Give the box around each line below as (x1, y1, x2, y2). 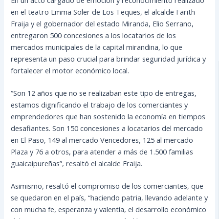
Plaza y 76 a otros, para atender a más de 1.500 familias (11, 146, 194, 156)
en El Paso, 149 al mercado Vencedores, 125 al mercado (11, 134, 194, 145)
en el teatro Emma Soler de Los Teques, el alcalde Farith (11, 6, 196, 17)
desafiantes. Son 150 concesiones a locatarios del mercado (11, 123, 203, 133)
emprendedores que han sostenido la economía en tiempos (11, 111, 206, 121)
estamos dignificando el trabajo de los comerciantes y (11, 99, 188, 109)
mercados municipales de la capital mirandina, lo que (11, 42, 183, 52)
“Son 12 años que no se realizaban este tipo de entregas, (11, 88, 197, 98)
